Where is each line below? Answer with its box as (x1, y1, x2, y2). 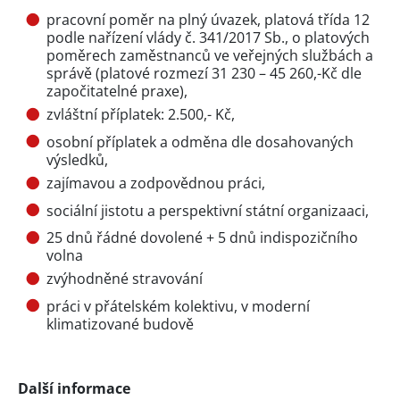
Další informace (18, 378, 130, 398)
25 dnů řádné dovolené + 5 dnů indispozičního (46, 227, 358, 247)
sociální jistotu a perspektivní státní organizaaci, (46, 200, 369, 221)
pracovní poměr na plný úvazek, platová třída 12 (46, 10, 370, 30)
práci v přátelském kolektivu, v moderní (46, 296, 310, 316)
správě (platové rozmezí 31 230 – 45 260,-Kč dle (46, 63, 362, 84)
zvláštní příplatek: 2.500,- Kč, (46, 104, 235, 125)
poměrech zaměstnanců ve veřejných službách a (46, 46, 373, 66)
